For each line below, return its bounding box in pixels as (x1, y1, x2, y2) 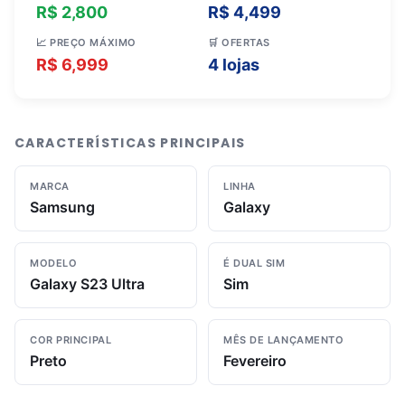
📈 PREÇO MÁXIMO (36, 36, 137, 50)
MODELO (30, 257, 78, 270)
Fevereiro (223, 352, 287, 371)
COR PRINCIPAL (30, 334, 112, 347)
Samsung (30, 198, 95, 217)
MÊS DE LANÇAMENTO (223, 334, 344, 347)
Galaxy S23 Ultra (30, 275, 145, 294)
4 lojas (208, 55, 259, 75)
